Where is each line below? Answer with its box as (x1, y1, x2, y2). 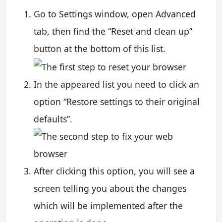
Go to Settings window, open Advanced (34, 7, 196, 20)
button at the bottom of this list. (34, 42, 166, 55)
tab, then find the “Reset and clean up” (34, 25, 192, 37)
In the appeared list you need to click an (34, 78, 199, 90)
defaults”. (34, 112, 72, 125)
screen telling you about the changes (34, 182, 186, 194)
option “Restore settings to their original (34, 95, 200, 108)
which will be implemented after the (34, 199, 183, 212)
